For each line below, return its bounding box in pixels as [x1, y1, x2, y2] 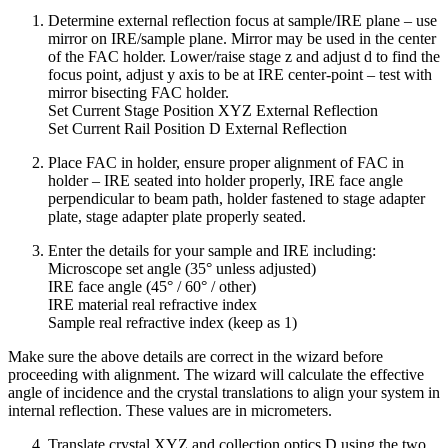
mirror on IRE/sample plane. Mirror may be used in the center [48, 29, 436, 47]
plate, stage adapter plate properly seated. [48, 207, 306, 225]
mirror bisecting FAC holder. [48, 83, 229, 101]
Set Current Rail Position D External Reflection [48, 119, 347, 137]
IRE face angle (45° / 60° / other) [48, 277, 256, 295]
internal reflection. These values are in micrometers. [8, 401, 332, 419]
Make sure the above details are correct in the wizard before [8, 347, 383, 365]
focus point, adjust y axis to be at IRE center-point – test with [48, 65, 432, 83]
